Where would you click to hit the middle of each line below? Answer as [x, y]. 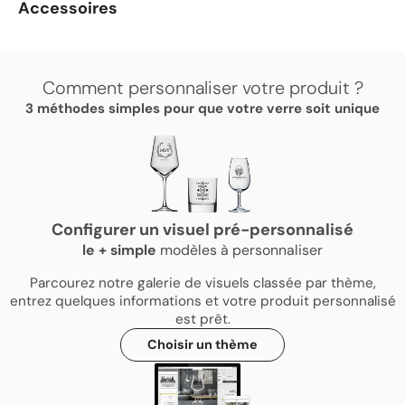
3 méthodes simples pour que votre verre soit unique [202, 109]
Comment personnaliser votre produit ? [202, 88]
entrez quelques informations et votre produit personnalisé [202, 301]
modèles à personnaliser [240, 250]
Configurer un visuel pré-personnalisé [202, 229]
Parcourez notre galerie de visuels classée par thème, [202, 283]
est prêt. [202, 319]
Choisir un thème [202, 344]
